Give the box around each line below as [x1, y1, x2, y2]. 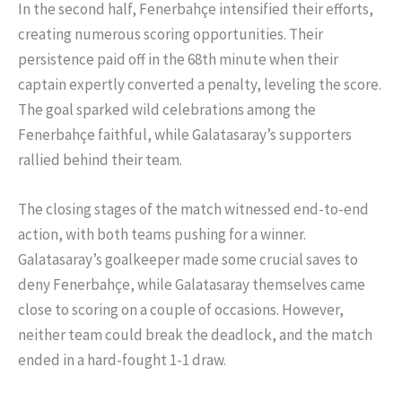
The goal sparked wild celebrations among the [18, 99, 316, 119]
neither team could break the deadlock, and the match [18, 324, 372, 345]
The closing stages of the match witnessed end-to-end [18, 198, 369, 219]
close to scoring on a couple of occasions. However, [18, 299, 344, 319]
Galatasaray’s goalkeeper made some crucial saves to [18, 249, 358, 269]
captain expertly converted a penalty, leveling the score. [18, 74, 381, 94]
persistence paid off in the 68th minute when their [18, 48, 338, 69]
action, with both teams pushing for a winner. [18, 223, 306, 244]
